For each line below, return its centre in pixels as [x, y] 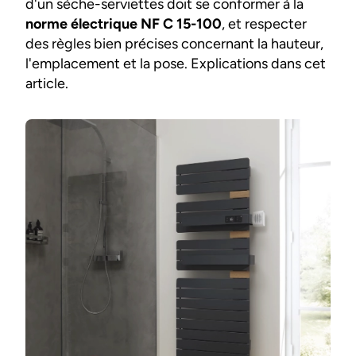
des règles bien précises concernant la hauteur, [174, 44]
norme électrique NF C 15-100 [124, 24]
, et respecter [264, 24]
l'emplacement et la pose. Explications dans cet [176, 64]
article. [47, 84]
